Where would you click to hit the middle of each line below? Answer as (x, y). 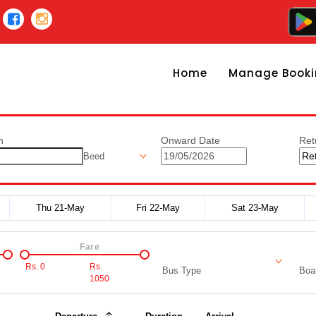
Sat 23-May (255, 208)
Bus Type (181, 271)
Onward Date (190, 140)
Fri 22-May (158, 208)
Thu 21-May (60, 208)
